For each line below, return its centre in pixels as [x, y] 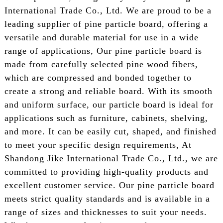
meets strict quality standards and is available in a [107, 199]
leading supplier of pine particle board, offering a [106, 24]
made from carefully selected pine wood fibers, [101, 64]
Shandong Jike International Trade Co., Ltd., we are [111, 159]
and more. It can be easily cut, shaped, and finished [110, 132]
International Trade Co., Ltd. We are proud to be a [108, 11]
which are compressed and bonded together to [98, 78]
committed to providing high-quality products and [106, 172]
